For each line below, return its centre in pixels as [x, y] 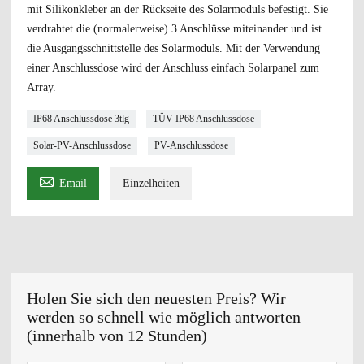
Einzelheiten [152, 183]
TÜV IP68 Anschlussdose [204, 118]
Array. [42, 87]
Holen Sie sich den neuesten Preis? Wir [157, 298]
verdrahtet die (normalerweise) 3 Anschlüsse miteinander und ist [175, 28]
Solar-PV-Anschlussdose [82, 145]
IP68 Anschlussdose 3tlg [82, 118]
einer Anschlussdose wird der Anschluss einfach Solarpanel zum [173, 67]
